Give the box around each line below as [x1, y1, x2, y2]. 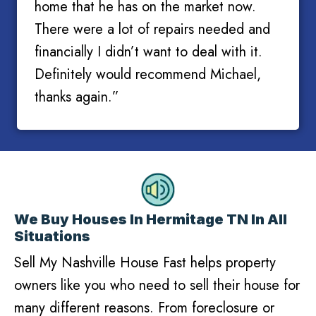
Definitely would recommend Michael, [35, 64, 261, 85]
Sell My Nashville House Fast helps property [14, 253, 276, 274]
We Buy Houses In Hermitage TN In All [14, 211, 287, 229]
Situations [14, 228, 90, 245]
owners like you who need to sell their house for [14, 275, 300, 296]
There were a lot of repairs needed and [35, 19, 270, 40]
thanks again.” [35, 87, 119, 108]
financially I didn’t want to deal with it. [35, 42, 262, 63]
